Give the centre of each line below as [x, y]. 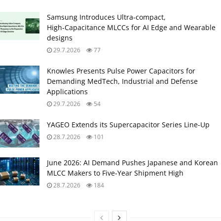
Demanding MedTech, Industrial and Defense [122, 81]
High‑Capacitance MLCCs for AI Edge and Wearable [131, 27]
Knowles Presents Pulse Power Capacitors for [121, 71]
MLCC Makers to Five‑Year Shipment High [115, 173]
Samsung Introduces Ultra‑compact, [106, 17]
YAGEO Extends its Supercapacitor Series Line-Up [128, 124]
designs [60, 37]
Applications [67, 91]
